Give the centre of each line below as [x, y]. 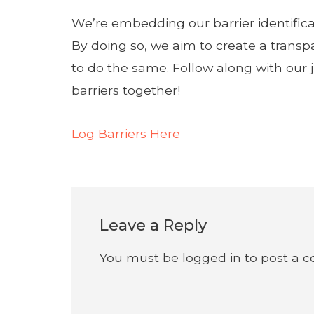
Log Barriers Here [126, 134]
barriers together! [126, 90]
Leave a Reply [153, 225]
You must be [141, 258]
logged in [212, 258]
